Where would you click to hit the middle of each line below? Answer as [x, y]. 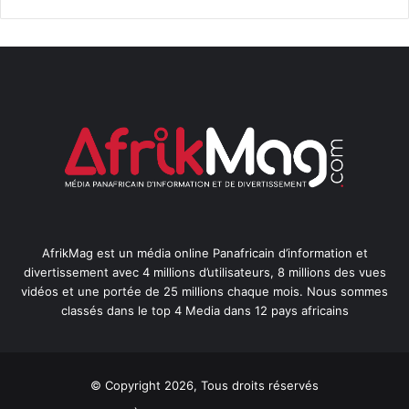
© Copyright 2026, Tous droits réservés [204, 385]
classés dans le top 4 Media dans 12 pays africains [204, 310]
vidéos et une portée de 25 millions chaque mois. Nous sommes [204, 291]
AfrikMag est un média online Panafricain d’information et [204, 252]
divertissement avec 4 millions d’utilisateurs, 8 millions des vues [204, 272]
